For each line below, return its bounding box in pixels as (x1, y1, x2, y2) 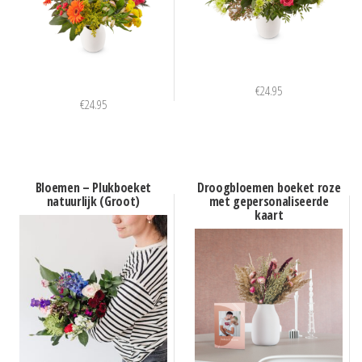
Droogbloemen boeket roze (197, 178, 341, 196)
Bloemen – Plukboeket (35, 178, 152, 196)
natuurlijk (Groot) (46, 192, 140, 210)
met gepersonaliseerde (208, 192, 329, 210)
